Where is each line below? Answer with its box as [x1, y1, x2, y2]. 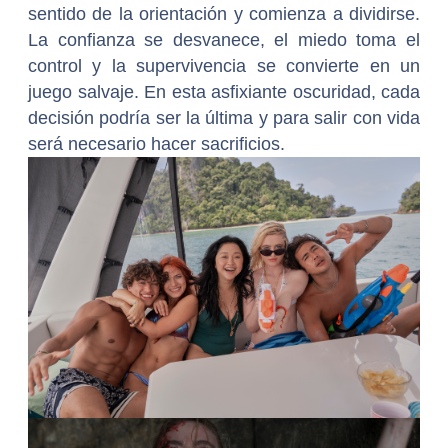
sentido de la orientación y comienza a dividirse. [28, 4, 420, 25]
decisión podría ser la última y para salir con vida [28, 108, 420, 129]
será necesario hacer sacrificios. [28, 134, 285, 155]
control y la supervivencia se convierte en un [28, 56, 420, 77]
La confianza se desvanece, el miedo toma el [28, 30, 420, 51]
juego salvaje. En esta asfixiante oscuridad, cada [28, 82, 420, 103]
